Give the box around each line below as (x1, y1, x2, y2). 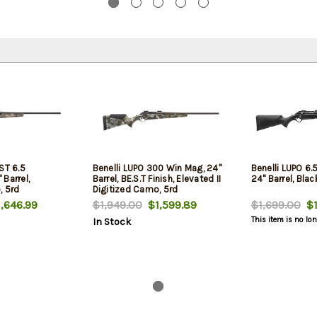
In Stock (92, 215, 131, 228)
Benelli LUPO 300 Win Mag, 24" (92, 162, 221, 173)
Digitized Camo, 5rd (92, 183, 178, 195)
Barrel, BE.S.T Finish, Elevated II (92, 173, 221, 184)
